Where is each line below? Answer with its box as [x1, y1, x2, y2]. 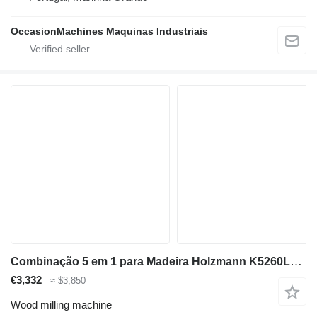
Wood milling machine [11, 298, 112, 311]
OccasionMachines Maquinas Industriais [11, 25, 208, 37]
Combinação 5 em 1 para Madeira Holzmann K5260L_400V [290, 254, 302, 268]
